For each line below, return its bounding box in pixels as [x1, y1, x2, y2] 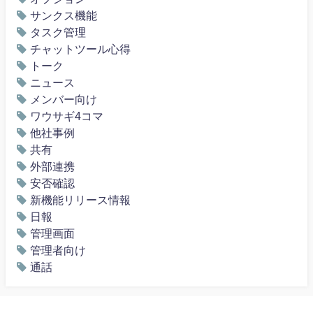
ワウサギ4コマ [30, 110, 103, 122]
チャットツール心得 [30, 43, 131, 55]
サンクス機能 [30, 10, 97, 22]
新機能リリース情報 [30, 194, 131, 206]
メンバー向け [30, 94, 97, 105]
